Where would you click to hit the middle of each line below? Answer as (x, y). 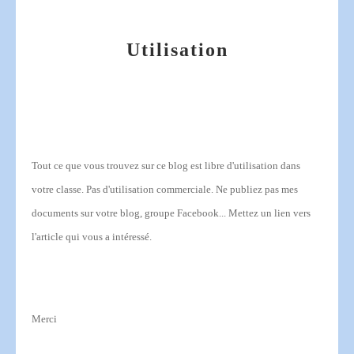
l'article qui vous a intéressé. (92, 236)
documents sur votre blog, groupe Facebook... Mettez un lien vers (171, 213)
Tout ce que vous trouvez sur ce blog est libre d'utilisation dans (166, 165)
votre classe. (59, 189)
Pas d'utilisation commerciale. (151, 189)
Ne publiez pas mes (257, 189)
